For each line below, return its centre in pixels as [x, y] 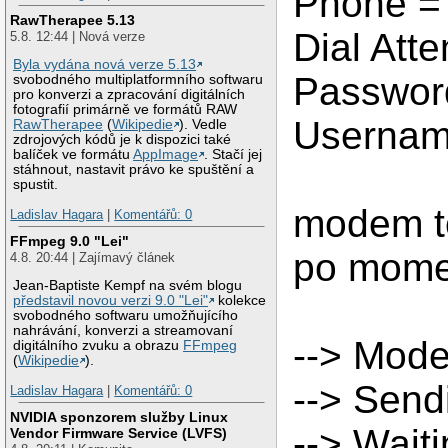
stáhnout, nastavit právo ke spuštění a [134, 170]
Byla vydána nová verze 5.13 [105, 65]
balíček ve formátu [73, 155]
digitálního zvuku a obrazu [98, 346]
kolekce [240, 301]
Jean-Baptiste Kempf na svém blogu [128, 286]
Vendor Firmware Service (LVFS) [119, 432]
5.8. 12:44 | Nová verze [78, 36]
